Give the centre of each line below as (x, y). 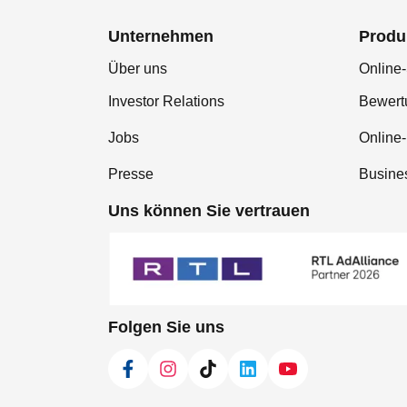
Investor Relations (166, 102)
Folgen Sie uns (166, 328)
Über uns (138, 69)
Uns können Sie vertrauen (209, 211)
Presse (131, 174)
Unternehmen (161, 37)
